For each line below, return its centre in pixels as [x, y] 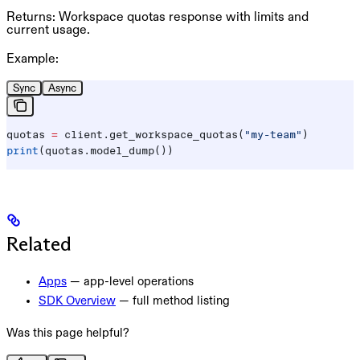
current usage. [48, 29]
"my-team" [273, 135]
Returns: [31, 16]
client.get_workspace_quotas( [151, 135]
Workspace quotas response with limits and [182, 16]
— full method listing [173, 300]
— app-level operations [130, 280]
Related [39, 244]
